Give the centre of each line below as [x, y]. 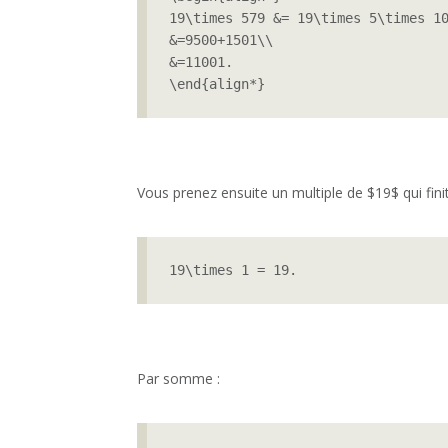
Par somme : [178, 378]
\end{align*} [217, 84]
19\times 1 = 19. [233, 270]
